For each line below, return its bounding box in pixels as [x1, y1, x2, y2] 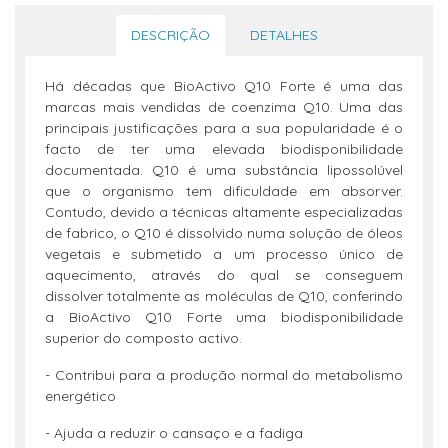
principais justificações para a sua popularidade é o [45, 119, 403, 137]
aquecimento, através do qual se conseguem [45, 266, 403, 284]
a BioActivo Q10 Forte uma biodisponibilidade [45, 308, 403, 326]
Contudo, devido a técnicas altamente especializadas [45, 203, 403, 221]
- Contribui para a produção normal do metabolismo [45, 366, 403, 384]
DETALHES [249, 26, 318, 44]
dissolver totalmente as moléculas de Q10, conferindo [45, 287, 403, 305]
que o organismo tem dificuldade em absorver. [45, 182, 403, 200]
